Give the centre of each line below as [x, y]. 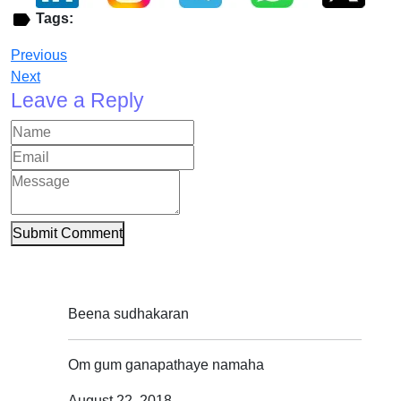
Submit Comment [68, 234]
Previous [39, 55]
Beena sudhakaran [128, 314]
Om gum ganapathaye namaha [166, 365]
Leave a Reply [77, 101]
